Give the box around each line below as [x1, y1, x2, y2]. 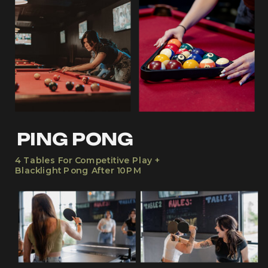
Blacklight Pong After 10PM [15, 165, 141, 176]
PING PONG [17, 128, 133, 150]
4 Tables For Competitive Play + [15, 155, 160, 166]
